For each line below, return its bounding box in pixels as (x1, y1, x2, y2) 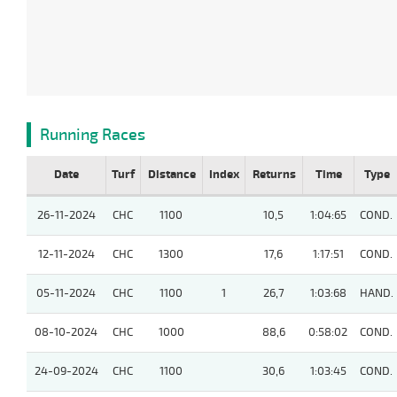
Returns (252, 167, 296, 183)
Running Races (40, 125, 145, 145)
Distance (147, 167, 196, 183)
